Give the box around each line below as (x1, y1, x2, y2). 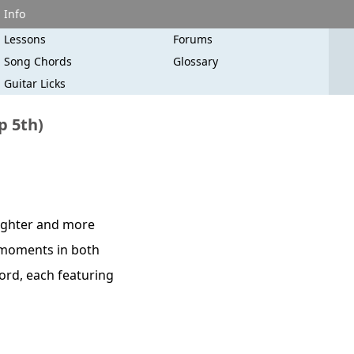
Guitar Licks (4, 76, 66, 91)
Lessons (4, 32, 47, 47)
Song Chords (4, 54, 73, 69)
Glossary (172, 54, 218, 69)
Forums (172, 32, 213, 47)
